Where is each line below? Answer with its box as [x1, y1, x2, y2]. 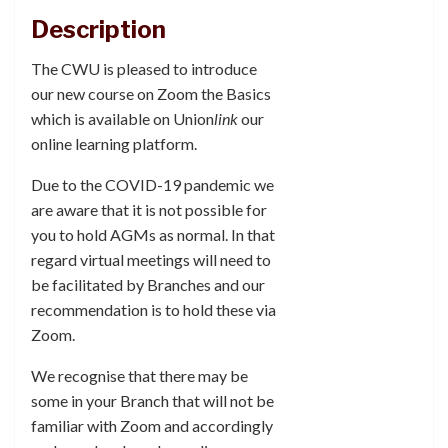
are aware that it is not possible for [31, 200, 267, 219]
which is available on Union [31, 109, 214, 128]
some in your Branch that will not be [31, 391, 274, 410]
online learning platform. [31, 134, 197, 153]
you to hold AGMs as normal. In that [31, 225, 275, 244]
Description [31, 15, 166, 44]
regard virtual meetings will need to [31, 250, 271, 269]
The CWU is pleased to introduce [31, 59, 257, 78]
